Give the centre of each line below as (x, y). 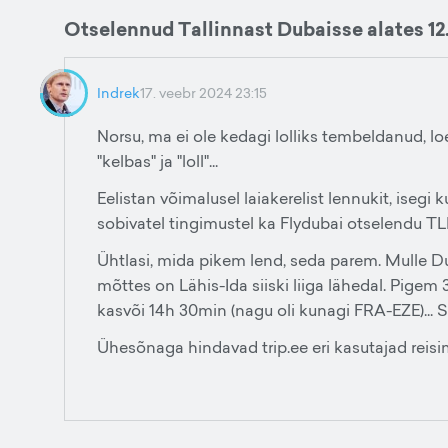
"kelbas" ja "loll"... (157, 161)
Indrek (118, 92)
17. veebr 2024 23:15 (203, 92)
